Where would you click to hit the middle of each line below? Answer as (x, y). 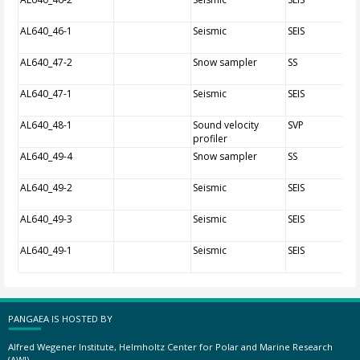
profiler (211, 139)
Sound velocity (226, 125)
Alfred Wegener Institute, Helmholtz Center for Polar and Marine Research (170, 347)
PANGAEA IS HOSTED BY (60, 318)
